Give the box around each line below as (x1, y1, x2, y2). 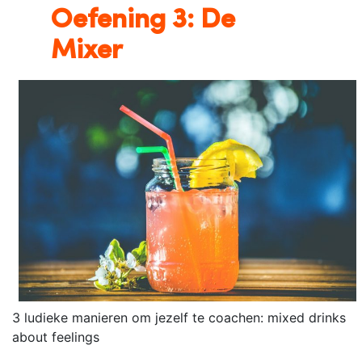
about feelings (12, 328, 99, 345)
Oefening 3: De (51, 6, 235, 35)
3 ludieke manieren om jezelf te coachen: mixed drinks (12, 309, 346, 326)
